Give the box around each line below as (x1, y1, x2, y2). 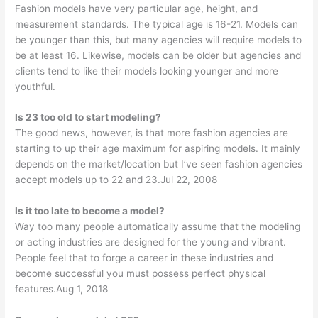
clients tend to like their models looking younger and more (15, 65, 279, 77)
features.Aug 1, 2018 (15, 283, 109, 295)
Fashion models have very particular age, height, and (15, 2, 258, 14)
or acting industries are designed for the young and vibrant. (15, 236, 287, 248)
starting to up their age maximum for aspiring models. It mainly (15, 143, 301, 155)
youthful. (15, 80, 56, 92)
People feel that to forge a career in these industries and (15, 252, 274, 264)
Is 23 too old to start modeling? (15, 111, 162, 124)
